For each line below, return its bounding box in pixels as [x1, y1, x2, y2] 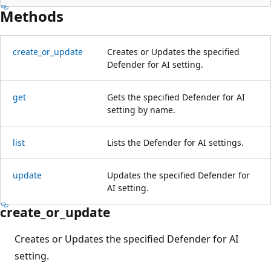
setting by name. [107, 103, 175, 116]
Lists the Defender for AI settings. [107, 136, 244, 148]
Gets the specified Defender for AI [107, 91, 245, 103]
